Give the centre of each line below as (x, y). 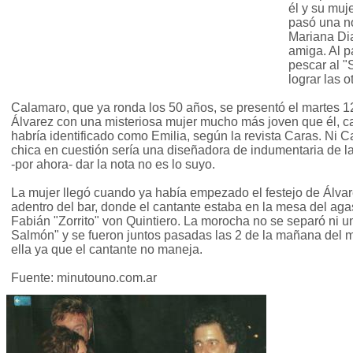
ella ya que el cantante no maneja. (107, 250)
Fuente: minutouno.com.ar (84, 278)
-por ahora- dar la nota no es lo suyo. (113, 165)
